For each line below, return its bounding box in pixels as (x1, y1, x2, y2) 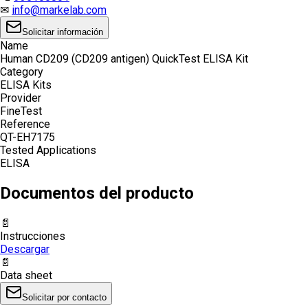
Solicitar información (22, 26, 103, 37)
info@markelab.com (12, 3, 107, 16)
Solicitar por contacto (22, 291, 107, 302)
